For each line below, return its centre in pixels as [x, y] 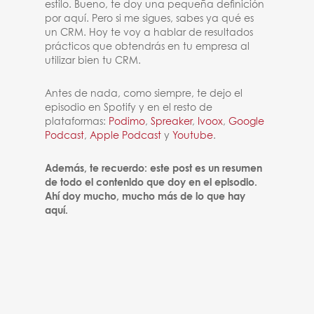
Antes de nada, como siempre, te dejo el [144, 94]
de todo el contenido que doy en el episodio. [151, 183]
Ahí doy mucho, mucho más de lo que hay [145, 197]
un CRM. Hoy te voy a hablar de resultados [149, 33]
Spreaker [172, 122]
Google [247, 122]
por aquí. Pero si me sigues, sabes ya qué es [150, 19]
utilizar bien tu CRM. [93, 61]
